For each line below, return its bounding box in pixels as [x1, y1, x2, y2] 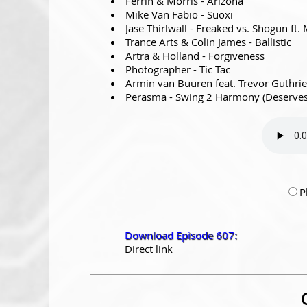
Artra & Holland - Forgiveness [125, 48, 265, 62]
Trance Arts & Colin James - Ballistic [125, 34, 291, 49]
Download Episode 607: [125, 228, 237, 242]
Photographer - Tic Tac [125, 62, 230, 76]
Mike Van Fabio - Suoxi [125, 7, 233, 21]
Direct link [125, 241, 173, 256]
